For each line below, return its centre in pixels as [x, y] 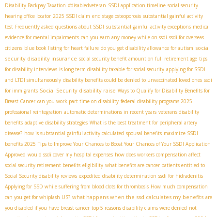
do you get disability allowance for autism [147, 48]
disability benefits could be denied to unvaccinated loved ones [132, 80]
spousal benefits [144, 133]
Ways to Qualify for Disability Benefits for [164, 90]
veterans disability [179, 112]
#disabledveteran [87, 5]
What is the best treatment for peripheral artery [143, 122]
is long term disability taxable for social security [112, 69]
